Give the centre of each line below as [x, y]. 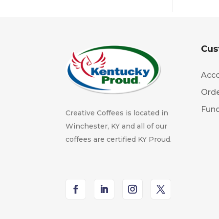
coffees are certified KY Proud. [119, 140]
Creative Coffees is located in [117, 113]
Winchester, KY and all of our [117, 126]
